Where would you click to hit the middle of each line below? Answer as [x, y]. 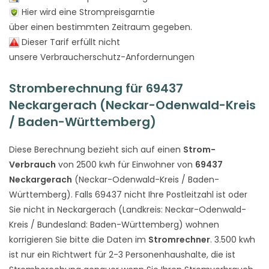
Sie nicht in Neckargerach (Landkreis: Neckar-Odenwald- [128, 209]
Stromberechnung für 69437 [96, 88]
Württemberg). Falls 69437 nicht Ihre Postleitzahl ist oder [128, 194]
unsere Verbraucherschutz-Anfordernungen [102, 57]
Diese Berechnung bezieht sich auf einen [96, 149]
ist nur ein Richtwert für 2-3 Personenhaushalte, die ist [122, 254]
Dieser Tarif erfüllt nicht [70, 42]
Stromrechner [179, 239]
